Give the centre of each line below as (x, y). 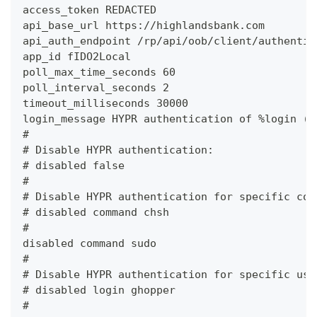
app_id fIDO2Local (77, 56)
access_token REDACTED (90, 10)
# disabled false (74, 165)
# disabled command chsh (96, 212)
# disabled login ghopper (99, 290)
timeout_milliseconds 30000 (105, 103)
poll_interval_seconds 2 (96, 87)
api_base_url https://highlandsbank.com (144, 25)
